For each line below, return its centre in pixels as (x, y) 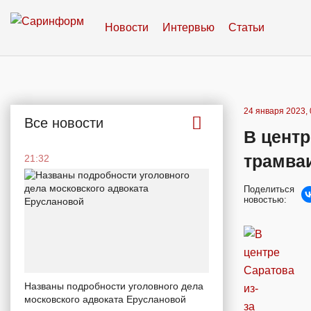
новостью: (265, 200)
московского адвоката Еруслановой (105, 299)
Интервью (188, 27)
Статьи (246, 27)
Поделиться (269, 189)
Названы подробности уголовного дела (114, 286)
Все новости (64, 123)
